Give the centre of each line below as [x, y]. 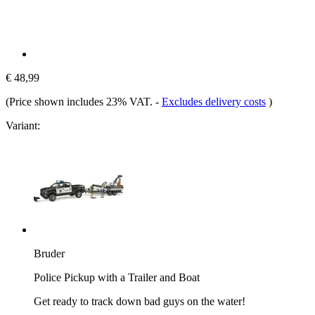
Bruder [49, 253]
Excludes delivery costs [214, 101]
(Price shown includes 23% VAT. [81, 101]
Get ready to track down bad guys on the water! [140, 301]
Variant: [23, 125]
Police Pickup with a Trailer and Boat [117, 277]
